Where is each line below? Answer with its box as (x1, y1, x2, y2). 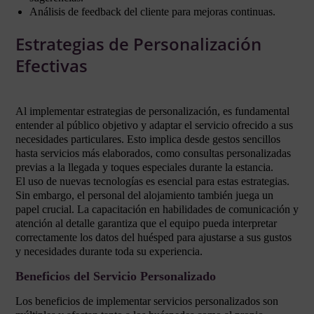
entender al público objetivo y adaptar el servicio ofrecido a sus (15, 119, 293, 131)
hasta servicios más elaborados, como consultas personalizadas (15, 147, 291, 159)
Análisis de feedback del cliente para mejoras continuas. (29, 6, 275, 18)
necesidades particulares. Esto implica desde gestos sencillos (15, 133, 280, 145)
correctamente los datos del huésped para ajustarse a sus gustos (15, 231, 292, 243)
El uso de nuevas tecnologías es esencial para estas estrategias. (15, 175, 289, 187)
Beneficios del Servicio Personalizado (15, 269, 216, 283)
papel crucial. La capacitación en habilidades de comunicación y (15, 203, 299, 215)
